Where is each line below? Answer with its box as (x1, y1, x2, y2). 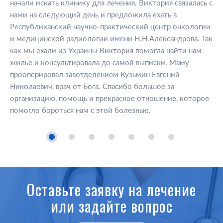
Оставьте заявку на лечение (27, 178, 196, 201)
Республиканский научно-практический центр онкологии (10, 23, 211, 31)
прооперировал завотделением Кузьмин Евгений (10, 71, 180, 79)
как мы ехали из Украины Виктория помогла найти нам (10, 47, 202, 55)
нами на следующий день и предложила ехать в (10, 11, 177, 19)
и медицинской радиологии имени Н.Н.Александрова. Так (10, 35, 213, 43)
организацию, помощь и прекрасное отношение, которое (10, 95, 209, 103)
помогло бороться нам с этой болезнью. (10, 107, 151, 114)
